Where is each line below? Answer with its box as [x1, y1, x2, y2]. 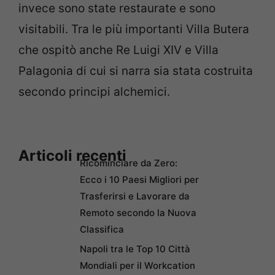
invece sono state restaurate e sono [18, 1, 215, 16]
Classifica [80, 223, 124, 235]
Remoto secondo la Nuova [80, 206, 196, 219]
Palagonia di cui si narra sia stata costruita [18, 64, 253, 79]
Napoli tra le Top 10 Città [80, 242, 190, 255]
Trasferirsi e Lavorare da [80, 190, 190, 202]
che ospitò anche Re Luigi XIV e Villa [18, 43, 219, 58]
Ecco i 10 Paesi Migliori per [80, 173, 199, 185]
